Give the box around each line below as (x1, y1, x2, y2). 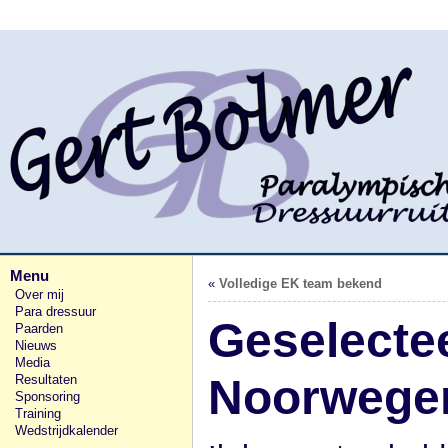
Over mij (15, 287, 64, 302)
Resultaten (15, 372, 77, 387)
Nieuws (15, 338, 57, 353)
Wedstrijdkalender (15, 423, 118, 438)
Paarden (15, 321, 63, 336)
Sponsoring (15, 389, 80, 404)
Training (15, 406, 61, 421)
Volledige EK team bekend (219, 276, 382, 291)
